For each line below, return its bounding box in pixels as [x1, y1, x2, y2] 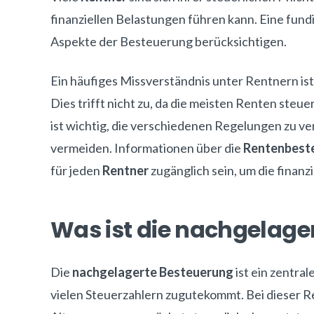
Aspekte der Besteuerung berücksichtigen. [50, 34, 287, 49]
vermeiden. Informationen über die [50, 140, 243, 156]
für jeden [50, 163, 102, 178]
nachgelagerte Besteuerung [72, 264, 233, 280]
